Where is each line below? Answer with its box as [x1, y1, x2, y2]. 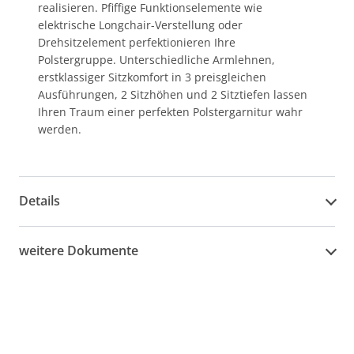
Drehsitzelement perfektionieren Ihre [38, 34, 235, 50]
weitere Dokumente [19, 242, 138, 260]
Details [19, 192, 60, 210]
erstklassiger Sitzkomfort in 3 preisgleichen [38, 69, 266, 85]
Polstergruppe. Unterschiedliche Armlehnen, [38, 51, 275, 67]
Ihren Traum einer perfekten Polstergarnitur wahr [38, 104, 303, 119]
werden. [38, 121, 81, 137]
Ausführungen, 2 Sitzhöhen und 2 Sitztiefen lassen [38, 86, 307, 102]
